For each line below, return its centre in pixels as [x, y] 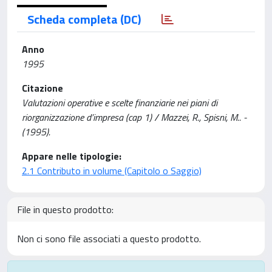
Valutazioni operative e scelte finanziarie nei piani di [120, 103]
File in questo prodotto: [65, 209]
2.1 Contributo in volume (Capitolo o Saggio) [112, 171]
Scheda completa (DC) [84, 19]
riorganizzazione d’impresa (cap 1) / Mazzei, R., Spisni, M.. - [134, 117]
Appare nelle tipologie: [72, 156]
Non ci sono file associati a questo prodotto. [109, 239]
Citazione [42, 88]
